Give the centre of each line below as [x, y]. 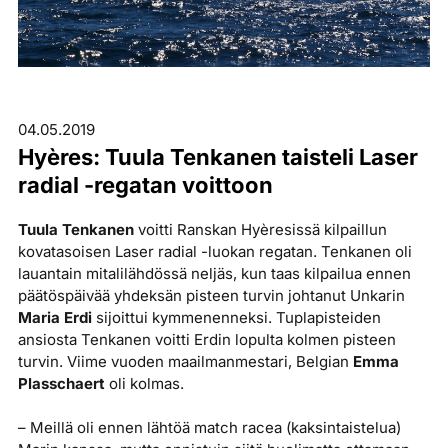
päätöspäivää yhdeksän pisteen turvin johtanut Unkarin [211, 296]
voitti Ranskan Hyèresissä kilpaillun [262, 230]
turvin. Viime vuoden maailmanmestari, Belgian [185, 362]
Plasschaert [61, 384]
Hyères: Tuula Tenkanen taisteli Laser [217, 157]
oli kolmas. [144, 384]
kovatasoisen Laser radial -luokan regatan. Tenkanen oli [214, 252]
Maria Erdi [56, 318]
